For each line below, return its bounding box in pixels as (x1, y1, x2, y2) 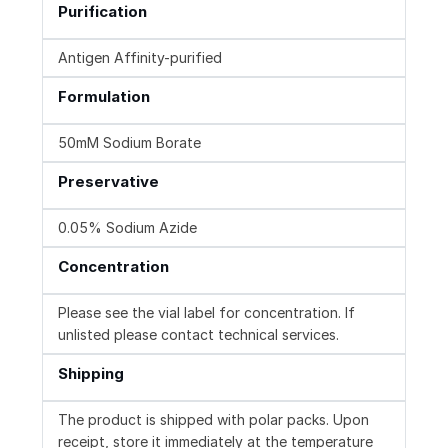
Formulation (58, 87, 150, 107)
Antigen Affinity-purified (58, 49, 222, 67)
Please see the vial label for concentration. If (58, 304, 355, 322)
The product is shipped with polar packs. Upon (58, 411, 369, 429)
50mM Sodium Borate (58, 134, 201, 152)
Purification (58, 2, 147, 22)
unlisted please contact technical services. (58, 326, 339, 344)
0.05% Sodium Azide (58, 219, 197, 237)
